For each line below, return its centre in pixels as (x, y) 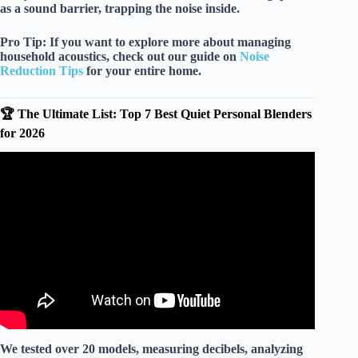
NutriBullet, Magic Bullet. (158, 196)
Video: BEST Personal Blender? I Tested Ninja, (157, 181)
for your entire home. (142, 70)
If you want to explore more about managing (169, 42)
